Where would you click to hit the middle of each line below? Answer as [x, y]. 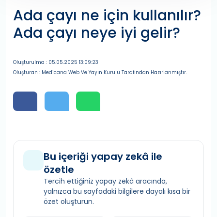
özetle [59, 170]
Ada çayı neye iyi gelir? [97, 33]
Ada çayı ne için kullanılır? [107, 15]
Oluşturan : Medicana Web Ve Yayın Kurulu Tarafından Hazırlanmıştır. [100, 72]
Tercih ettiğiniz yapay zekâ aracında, [105, 181]
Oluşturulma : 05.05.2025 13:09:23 [56, 62]
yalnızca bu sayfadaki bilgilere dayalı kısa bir [117, 191]
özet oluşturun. [69, 201]
